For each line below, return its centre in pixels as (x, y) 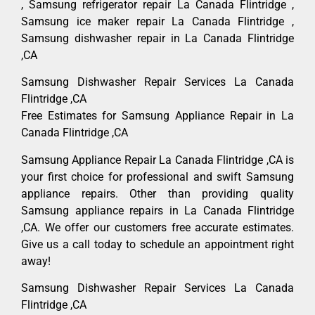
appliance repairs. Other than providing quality (157, 193)
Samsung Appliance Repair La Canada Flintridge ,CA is (157, 160)
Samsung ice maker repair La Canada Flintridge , (157, 21)
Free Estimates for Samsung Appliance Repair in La (157, 116)
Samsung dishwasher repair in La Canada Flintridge (157, 38)
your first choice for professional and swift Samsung (157, 176)
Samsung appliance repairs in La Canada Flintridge (157, 210)
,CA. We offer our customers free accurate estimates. (157, 227)
